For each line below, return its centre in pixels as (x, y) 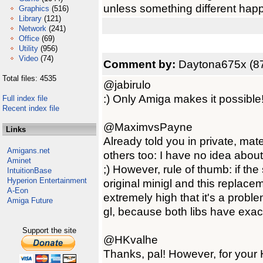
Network (33, 28)
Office (29, 38)
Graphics (34, 9)
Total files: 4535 (29, 78)
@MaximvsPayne (148, 127)
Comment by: (141, 64)
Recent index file (31, 108)
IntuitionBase (29, 171)
